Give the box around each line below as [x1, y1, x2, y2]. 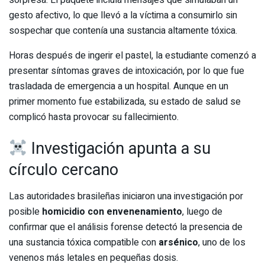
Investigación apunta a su [27, 137, 211, 161]
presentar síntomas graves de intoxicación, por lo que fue [9, 63, 244, 78]
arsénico [159, 235, 198, 250]
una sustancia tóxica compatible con [9, 235, 159, 250]
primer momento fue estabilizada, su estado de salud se [9, 94, 241, 109]
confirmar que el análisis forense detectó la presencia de [9, 219, 243, 234]
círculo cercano [9, 158, 118, 182]
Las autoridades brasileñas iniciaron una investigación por [9, 189, 243, 203]
